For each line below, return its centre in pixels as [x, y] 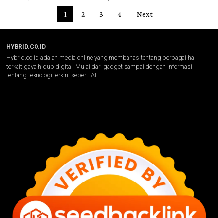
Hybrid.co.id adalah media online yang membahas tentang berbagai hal [101, 57]
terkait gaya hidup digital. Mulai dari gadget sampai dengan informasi [100, 66]
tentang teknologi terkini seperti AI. [52, 75]
